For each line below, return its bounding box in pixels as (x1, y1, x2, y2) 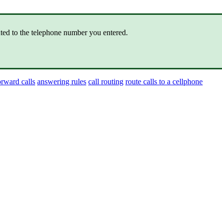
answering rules (37, 77, 86, 86)
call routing (88, 77, 123, 86)
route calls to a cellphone (125, 77, 203, 86)
